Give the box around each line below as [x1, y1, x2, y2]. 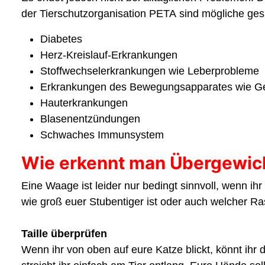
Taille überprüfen [21, 227, 107, 240]
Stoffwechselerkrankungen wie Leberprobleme [40, 64, 259, 77]
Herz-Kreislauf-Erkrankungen [40, 49, 177, 61]
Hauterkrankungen [40, 96, 128, 109]
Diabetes [40, 33, 82, 45]
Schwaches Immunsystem [40, 128, 164, 141]
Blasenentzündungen [40, 112, 140, 125]
